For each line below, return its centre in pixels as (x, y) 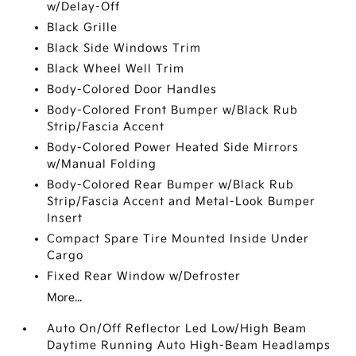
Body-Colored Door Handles (132, 89)
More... (65, 298)
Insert (65, 218)
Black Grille (83, 27)
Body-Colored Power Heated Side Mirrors (173, 147)
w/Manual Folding (102, 164)
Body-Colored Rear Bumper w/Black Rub (171, 185)
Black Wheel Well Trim (116, 69)
